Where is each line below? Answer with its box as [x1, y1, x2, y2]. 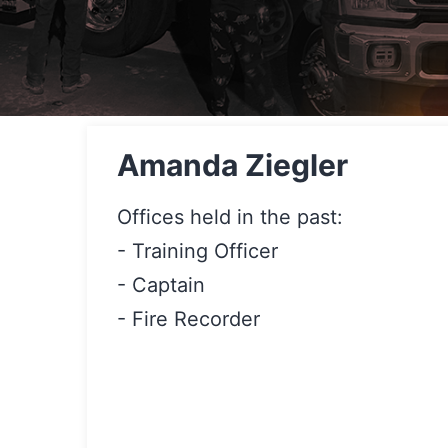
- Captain [117, 273, 205, 297]
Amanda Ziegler [117, 147, 348, 183]
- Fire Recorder [117, 307, 260, 331]
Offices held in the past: [117, 205, 343, 229]
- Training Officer [117, 239, 278, 263]
